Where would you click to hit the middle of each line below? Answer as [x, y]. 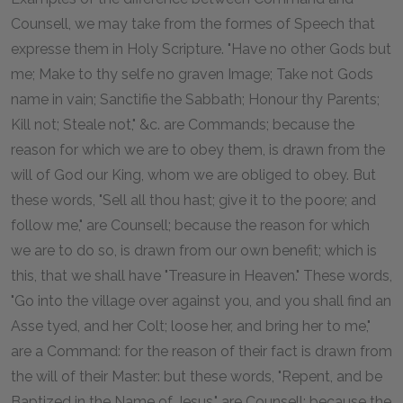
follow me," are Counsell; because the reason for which [190, 225]
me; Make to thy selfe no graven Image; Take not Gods [192, 74]
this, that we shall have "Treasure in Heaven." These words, [201, 275]
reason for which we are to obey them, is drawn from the [198, 149]
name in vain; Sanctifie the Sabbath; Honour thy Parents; [195, 99]
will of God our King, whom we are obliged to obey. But [193, 175]
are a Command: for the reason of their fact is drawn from [201, 351]
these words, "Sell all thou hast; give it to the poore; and [193, 200]
